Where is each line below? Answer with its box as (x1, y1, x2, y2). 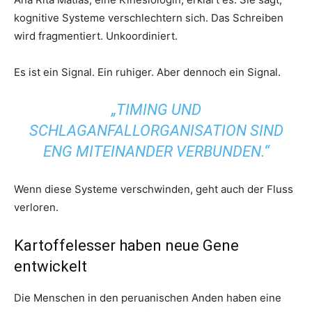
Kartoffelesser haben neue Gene (14, 236, 239, 254)
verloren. (14, 200, 58, 214)
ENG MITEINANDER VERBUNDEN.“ (42, 142, 270, 160)
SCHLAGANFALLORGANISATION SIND (29, 121, 283, 139)
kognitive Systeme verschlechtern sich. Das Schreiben (14, 10, 283, 24)
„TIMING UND (111, 100, 201, 118)
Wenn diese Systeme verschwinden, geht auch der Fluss (14, 182, 293, 196)
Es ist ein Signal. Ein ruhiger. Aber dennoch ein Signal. (14, 65, 281, 79)
